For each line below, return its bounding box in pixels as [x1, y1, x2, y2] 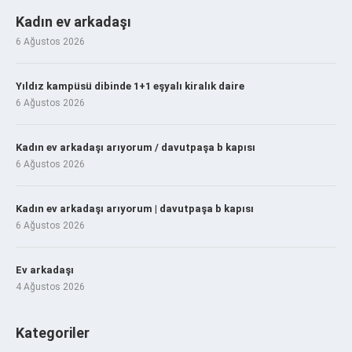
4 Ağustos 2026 [16, 280, 85, 292]
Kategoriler [16, 324, 90, 341]
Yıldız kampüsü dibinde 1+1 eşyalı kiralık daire [16, 79, 244, 92]
